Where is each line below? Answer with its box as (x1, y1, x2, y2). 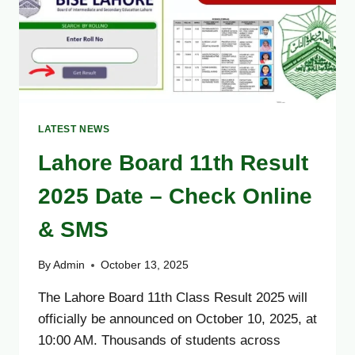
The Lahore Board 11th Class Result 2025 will (38, 290, 307, 306)
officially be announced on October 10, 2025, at (38, 311, 317, 327)
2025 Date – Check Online (38, 183, 312, 208)
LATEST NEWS (38, 123, 110, 135)
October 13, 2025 (101, 259, 189, 272)
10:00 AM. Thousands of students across (38, 333, 281, 349)
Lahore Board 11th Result (38, 150, 308, 175)
